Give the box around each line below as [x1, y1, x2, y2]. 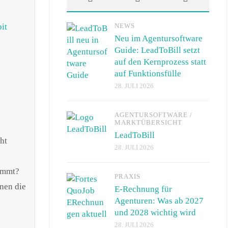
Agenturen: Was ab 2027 [115, 195, 204, 206]
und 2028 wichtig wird [115, 207, 196, 217]
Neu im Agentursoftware [115, 33, 203, 43]
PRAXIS [115, 173, 140, 180]
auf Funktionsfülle [115, 68, 181, 78]
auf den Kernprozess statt [115, 56, 206, 67]
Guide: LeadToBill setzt [115, 45, 200, 55]
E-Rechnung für [115, 184, 172, 194]
